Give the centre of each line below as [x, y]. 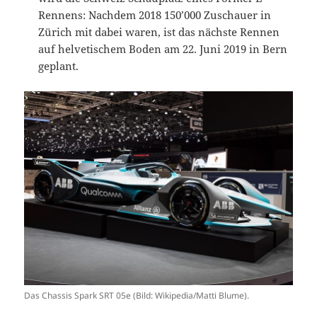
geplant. [59, 66]
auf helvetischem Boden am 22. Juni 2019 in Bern [163, 49]
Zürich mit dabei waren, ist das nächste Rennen [159, 32]
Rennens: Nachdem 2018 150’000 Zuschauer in [155, 15]
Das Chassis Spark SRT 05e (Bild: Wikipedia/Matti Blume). [137, 295]
